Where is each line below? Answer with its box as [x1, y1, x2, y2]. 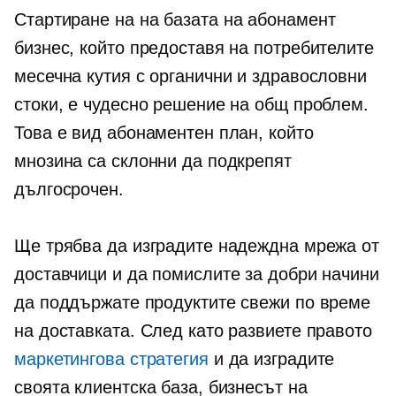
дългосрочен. [14, 179, 124, 200]
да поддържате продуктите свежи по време [14, 293, 371, 313]
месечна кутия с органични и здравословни [14, 66, 367, 87]
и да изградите [208, 349, 335, 369]
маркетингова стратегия [14, 349, 209, 369]
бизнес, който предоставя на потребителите [14, 38, 374, 58]
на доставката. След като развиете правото [14, 321, 372, 341]
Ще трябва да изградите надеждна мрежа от [14, 236, 379, 256]
